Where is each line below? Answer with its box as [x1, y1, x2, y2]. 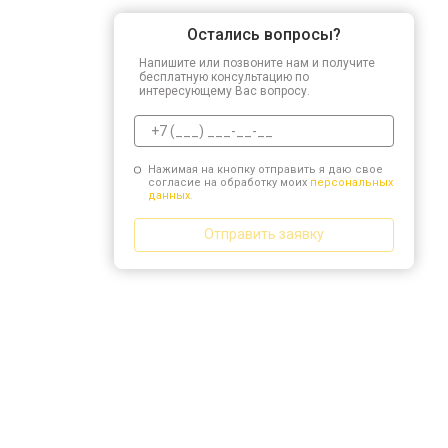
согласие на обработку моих [147, 175, 310, 189]
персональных [309, 175, 393, 189]
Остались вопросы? [187, 24, 341, 44]
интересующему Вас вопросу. [139, 83, 310, 98]
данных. [147, 188, 193, 202]
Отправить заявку [204, 226, 324, 242]
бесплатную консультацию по [139, 69, 309, 84]
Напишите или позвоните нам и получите [139, 55, 375, 70]
